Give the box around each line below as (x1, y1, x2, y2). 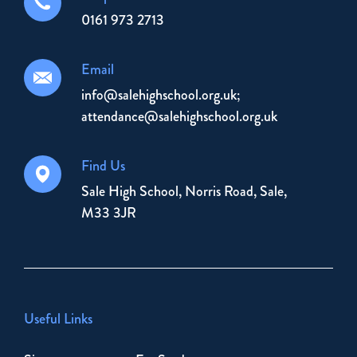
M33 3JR (81, 202, 136, 223)
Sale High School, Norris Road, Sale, (81, 180, 287, 202)
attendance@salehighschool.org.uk (81, 105, 277, 127)
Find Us (81, 155, 125, 176)
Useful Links (24, 308, 92, 329)
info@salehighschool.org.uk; (81, 84, 241, 105)
